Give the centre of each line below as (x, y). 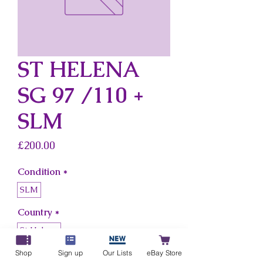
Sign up (70, 252)
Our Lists (117, 252)
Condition (39, 172)
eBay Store (164, 252)
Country (35, 212)
